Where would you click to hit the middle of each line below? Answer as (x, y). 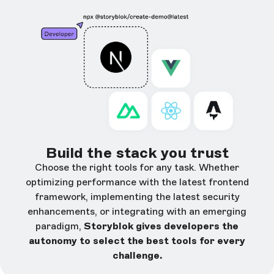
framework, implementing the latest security (137, 197)
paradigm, (60, 226)
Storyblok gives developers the (161, 226)
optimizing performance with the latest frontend (137, 182)
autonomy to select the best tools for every (137, 241)
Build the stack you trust (137, 153)
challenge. (137, 256)
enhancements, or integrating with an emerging (137, 212)
